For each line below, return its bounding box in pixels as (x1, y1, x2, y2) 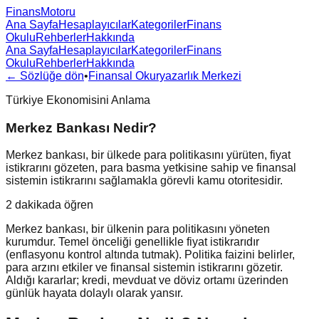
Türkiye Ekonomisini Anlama (6, 94, 150, 106)
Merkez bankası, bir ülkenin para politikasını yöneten (6, 223, 270, 236)
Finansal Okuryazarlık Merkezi (88, 70, 241, 82)
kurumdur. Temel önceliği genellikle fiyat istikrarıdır (6, 236, 259, 249)
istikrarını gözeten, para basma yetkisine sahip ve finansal (6, 162, 296, 174)
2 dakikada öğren (6, 199, 93, 211)
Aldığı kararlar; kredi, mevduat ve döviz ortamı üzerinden (6, 274, 288, 287)
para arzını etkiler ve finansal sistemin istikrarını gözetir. (6, 261, 283, 274)
